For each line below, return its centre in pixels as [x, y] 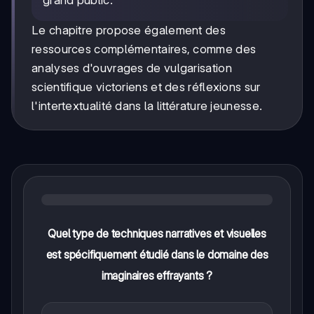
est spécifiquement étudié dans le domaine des [157, 254]
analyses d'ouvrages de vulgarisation [132, 68]
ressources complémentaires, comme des [144, 49]
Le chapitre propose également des [129, 30]
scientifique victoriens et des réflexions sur [146, 87]
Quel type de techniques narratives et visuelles [157, 233]
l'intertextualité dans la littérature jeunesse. [147, 105]
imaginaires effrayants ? [157, 275]
